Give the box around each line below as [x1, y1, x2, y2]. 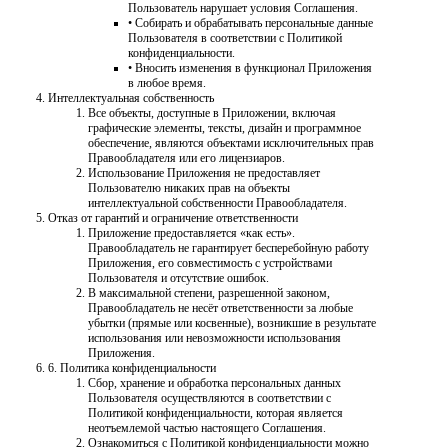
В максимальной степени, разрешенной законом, [88, 286, 330, 301]
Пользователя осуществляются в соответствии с [88, 391, 331, 406]
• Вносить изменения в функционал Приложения [128, 61, 372, 76]
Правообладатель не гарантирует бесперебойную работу [88, 241, 369, 256]
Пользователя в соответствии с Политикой [128, 31, 342, 46]
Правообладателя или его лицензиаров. [88, 151, 285, 166]
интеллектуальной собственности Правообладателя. [88, 196, 347, 211]
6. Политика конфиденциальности [48, 361, 216, 376]
